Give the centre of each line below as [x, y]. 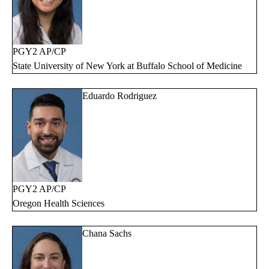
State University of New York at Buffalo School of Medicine [127, 66]
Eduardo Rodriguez [119, 96]
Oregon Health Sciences [59, 204]
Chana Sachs [107, 234]
